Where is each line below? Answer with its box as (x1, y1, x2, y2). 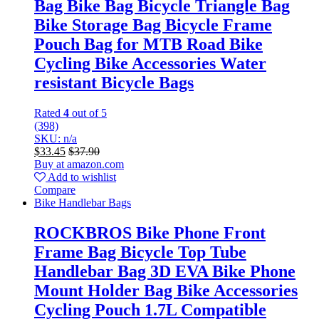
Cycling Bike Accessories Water (34, 54, 266, 73)
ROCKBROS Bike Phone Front (34, 224, 266, 243)
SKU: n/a (34, 132, 77, 145)
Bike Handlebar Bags (34, 197, 131, 209)
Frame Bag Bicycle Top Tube (34, 243, 246, 262)
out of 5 (69, 107, 107, 120)
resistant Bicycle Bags (34, 73, 194, 93)
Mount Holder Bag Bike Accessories (34, 281, 298, 300)
